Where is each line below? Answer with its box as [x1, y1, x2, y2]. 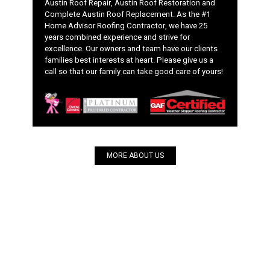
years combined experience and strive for [45, 31, 190, 43]
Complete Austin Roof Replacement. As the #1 [45, 8, 210, 20]
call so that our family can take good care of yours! [45, 66, 223, 78]
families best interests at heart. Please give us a [45, 54, 213, 66]
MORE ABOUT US [106, 150, 164, 162]
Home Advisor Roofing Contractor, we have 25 [45, 20, 207, 32]
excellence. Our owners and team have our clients [45, 43, 218, 55]
